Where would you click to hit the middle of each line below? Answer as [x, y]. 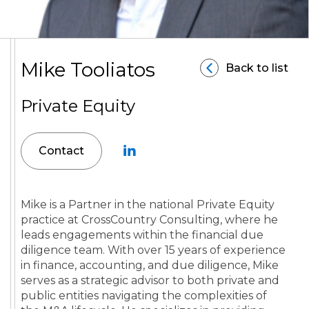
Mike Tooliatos [88, 69]
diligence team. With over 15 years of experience [153, 250]
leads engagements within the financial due [142, 235]
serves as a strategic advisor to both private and [150, 280]
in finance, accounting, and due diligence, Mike [150, 265]
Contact [61, 150]
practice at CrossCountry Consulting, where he [149, 219]
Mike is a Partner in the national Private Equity [148, 204]
